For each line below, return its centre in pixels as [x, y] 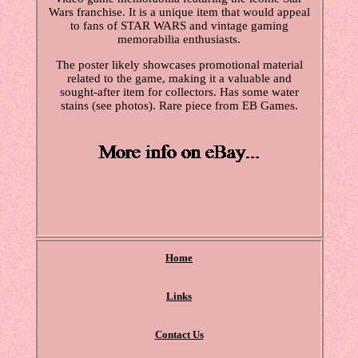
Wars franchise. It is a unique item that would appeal [179, 12]
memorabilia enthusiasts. [179, 40]
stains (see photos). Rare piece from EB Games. [179, 106]
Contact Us [179, 335]
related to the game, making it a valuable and [179, 79]
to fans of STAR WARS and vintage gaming [179, 26]
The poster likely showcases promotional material [179, 65]
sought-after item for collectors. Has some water [179, 92]
